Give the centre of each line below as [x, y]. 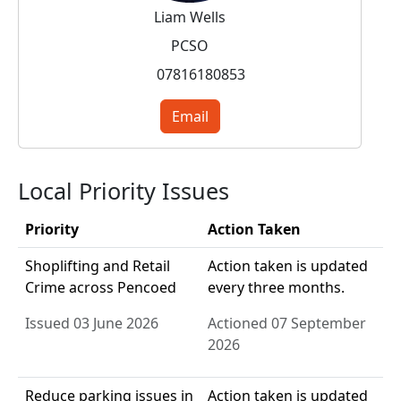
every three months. [276, 288]
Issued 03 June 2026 [92, 324]
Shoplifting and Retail [98, 266]
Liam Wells [190, 17]
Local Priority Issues [124, 191]
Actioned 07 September [287, 324]
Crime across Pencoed [101, 288]
